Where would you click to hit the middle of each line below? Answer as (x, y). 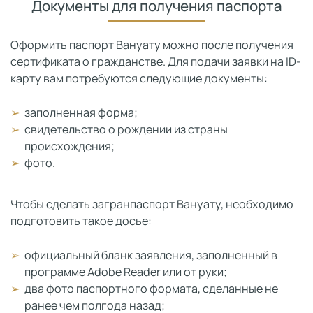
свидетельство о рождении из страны (126, 129)
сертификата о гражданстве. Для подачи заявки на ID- (156, 61)
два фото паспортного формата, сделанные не (151, 289)
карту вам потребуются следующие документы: (139, 78)
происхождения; (70, 146)
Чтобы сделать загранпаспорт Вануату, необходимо (152, 204)
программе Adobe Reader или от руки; (126, 272)
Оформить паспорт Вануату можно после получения (152, 45)
